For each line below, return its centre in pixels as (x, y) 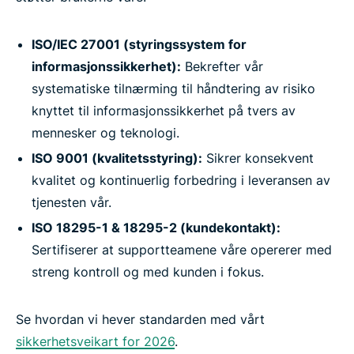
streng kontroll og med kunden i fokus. (148, 271)
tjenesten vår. (72, 202)
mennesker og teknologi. (105, 132)
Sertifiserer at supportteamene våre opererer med (182, 249)
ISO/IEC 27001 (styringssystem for (139, 44)
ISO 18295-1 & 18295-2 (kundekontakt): (156, 227)
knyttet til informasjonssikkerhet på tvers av (164, 110)
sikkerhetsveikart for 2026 (95, 341)
